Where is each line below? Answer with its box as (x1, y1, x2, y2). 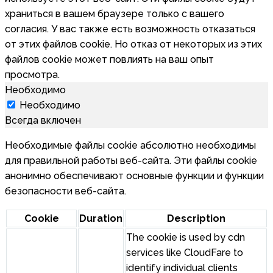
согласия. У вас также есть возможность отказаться (5, 23, 255, 35)
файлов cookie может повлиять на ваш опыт (5, 54, 214, 66)
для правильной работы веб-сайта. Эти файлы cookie (5, 155, 257, 167)
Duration (79, 213, 122, 225)
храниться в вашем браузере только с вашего (5, 8, 224, 20)
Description (166, 213, 225, 225)
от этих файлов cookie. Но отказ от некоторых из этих (5, 38, 262, 51)
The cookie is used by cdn (126, 232, 245, 244)
